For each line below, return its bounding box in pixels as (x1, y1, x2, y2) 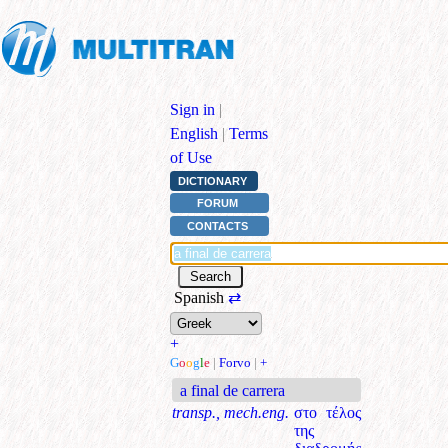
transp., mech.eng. (172, 403, 289, 421)
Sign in (170, 101, 215, 118)
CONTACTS (187, 219, 249, 232)
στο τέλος (294, 403, 361, 421)
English (170, 125, 218, 142)
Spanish (170, 288, 228, 306)
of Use (170, 149, 212, 166)
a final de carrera (180, 381, 286, 399)
